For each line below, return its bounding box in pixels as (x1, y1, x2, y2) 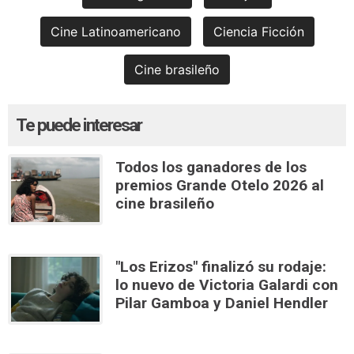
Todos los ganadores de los (115, 157, 307, 176)
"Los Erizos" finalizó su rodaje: (115, 257, 326, 276)
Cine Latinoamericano (50, 23, 181, 40)
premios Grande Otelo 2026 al (115, 175, 324, 194)
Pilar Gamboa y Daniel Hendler (115, 293, 328, 312)
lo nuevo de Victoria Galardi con (115, 275, 338, 294)
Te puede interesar (16, 114, 141, 135)
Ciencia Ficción (213, 23, 304, 40)
